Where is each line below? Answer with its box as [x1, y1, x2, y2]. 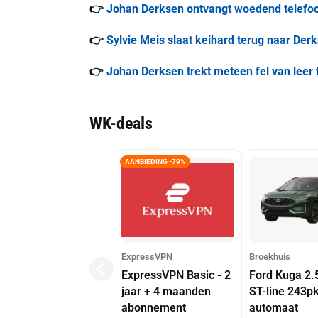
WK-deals [89, 113, 153, 133]
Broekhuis [249, 251, 290, 262]
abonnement [121, 301, 186, 314]
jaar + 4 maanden [121, 285, 211, 298]
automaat [249, 301, 298, 314]
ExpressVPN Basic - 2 [121, 268, 231, 282]
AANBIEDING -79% [125, 158, 185, 165]
